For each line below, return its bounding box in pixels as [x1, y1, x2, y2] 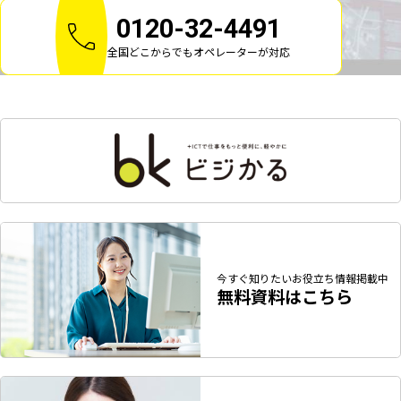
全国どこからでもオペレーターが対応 [107, 44, 290, 60]
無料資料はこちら [216, 284, 353, 310]
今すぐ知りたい [216, 270, 292, 286]
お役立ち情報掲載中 [291, 270, 388, 286]
